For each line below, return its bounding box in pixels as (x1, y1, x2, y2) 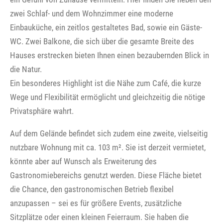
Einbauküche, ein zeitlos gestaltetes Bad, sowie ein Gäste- (10, 22, 202, 32)
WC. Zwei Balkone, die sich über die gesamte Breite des (10, 36, 194, 46)
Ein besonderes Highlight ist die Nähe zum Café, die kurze (10, 78, 201, 88)
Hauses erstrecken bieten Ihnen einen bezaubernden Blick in (10, 50, 209, 60)
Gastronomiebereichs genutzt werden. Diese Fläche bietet (10, 170, 202, 180)
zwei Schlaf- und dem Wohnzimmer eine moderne (10, 8, 173, 18)
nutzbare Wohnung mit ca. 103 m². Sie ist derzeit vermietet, (10, 142, 206, 152)
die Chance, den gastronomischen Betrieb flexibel (10, 184, 174, 194)
